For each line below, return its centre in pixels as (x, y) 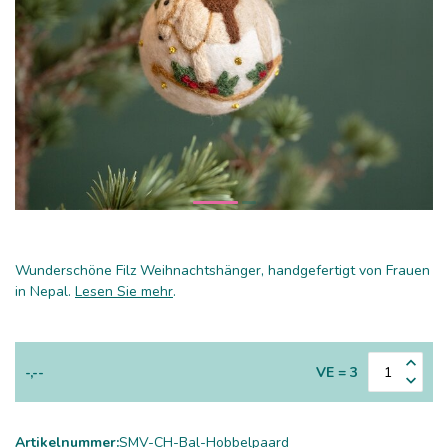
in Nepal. (45, 291)
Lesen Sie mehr (124, 291)
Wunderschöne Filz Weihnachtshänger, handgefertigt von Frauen (222, 270)
